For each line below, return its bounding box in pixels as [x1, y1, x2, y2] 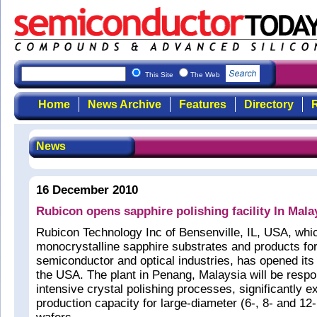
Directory [243, 98, 294, 110]
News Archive [87, 98, 161, 110]
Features [178, 98, 226, 110]
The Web [190, 71, 222, 79]
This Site [145, 71, 175, 79]
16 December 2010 [36, 183, 138, 197]
